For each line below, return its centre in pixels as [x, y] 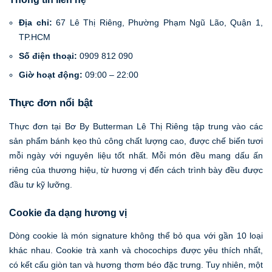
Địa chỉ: [36, 23]
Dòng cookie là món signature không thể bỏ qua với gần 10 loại [136, 236]
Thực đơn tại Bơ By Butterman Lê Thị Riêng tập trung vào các [136, 126]
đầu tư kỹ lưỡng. [41, 184]
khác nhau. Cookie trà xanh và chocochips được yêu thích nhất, [136, 250]
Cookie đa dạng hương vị [68, 212]
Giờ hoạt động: [51, 75]
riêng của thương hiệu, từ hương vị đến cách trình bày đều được [136, 170]
